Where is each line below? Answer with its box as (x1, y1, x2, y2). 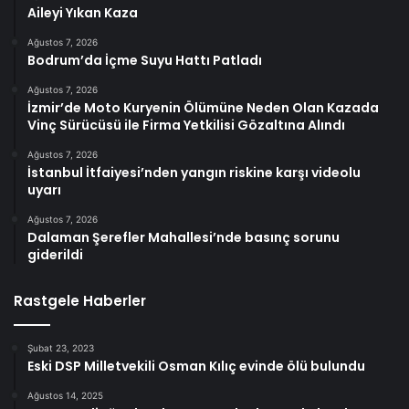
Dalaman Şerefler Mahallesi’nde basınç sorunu (27, 228, 340, 247)
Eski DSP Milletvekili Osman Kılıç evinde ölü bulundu (27, 357, 365, 376)
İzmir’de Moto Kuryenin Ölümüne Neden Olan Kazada (27, 99, 379, 118)
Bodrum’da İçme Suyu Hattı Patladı (27, 51, 262, 70)
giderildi (27, 246, 83, 265)
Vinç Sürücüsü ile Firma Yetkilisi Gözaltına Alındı (27, 116, 345, 135)
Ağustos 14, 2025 (27, 390, 103, 402)
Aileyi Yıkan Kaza (27, 4, 138, 23)
